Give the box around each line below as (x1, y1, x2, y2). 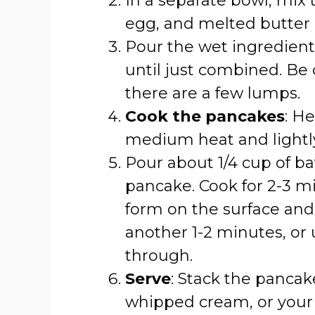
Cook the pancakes (125, 107, 285, 126)
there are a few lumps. (125, 84, 300, 103)
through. (125, 246, 193, 265)
